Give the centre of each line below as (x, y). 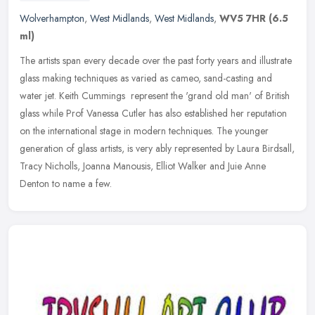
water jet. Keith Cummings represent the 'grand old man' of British (155, 96)
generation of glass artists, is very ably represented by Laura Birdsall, (157, 149)
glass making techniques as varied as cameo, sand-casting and (146, 78)
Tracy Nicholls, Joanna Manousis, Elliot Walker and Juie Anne (143, 166)
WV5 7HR (243, 19)
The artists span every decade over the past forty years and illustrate (156, 61)
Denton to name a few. (66, 184)
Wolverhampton (52, 19)
